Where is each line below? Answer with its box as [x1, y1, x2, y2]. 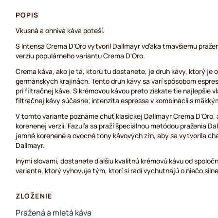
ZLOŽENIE [16, 191, 52, 200]
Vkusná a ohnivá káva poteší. [16, 26, 105, 35]
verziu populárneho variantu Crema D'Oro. [16, 51, 145, 60]
